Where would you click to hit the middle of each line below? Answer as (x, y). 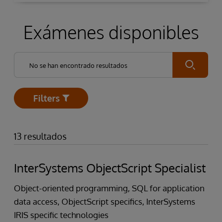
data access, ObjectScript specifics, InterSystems (105, 201)
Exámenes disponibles (111, 32)
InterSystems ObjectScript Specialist (110, 168)
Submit (200, 68)
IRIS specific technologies (61, 215)
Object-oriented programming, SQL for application (109, 188)
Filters (46, 98)
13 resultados (40, 136)
